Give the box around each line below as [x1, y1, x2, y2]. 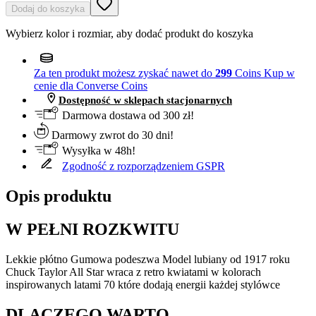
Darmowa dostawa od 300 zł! [59, 109, 194, 122]
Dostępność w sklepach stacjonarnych [59, 95, 232, 107]
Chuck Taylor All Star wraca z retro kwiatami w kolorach [6, 266, 261, 279]
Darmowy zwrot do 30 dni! [49, 129, 174, 142]
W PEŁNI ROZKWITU [6, 220, 179, 239]
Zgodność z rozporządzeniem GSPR [62, 160, 225, 173]
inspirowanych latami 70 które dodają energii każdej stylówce [6, 279, 280, 291]
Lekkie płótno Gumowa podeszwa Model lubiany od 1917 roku [6, 253, 290, 266]
